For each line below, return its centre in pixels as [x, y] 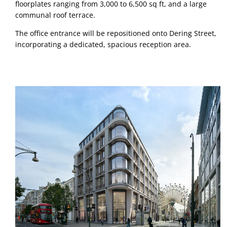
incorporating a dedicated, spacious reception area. [103, 45]
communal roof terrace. [56, 15]
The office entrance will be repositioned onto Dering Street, [116, 33]
